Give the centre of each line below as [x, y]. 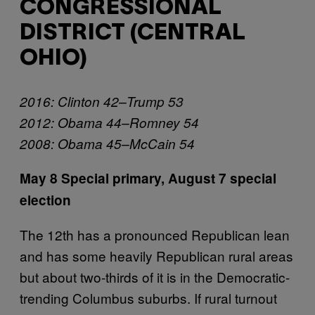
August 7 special [222, 178]
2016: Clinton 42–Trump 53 [102, 101]
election [45, 200]
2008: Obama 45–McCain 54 [107, 143]
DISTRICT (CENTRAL [133, 34]
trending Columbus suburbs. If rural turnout [148, 297]
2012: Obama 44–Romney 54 [109, 122]
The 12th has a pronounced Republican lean [155, 234]
